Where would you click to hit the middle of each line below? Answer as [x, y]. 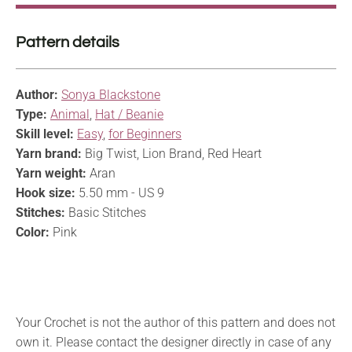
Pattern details [68, 42]
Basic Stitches [106, 212]
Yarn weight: [51, 173]
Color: [33, 232]
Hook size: [46, 192]
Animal [70, 114]
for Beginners [145, 134]
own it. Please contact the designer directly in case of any [174, 342]
